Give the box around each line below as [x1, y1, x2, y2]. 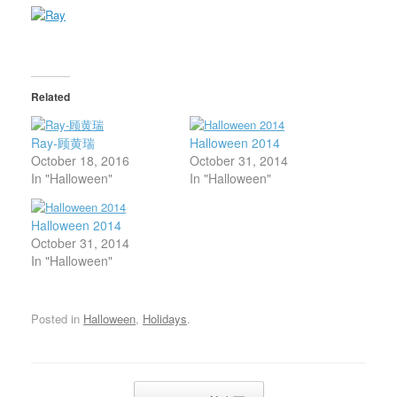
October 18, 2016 [31, 152, 129, 169]
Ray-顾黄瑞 [31, 134, 95, 152]
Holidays [143, 309, 187, 327]
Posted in [31, 309, 83, 327]
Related [31, 89, 70, 105]
